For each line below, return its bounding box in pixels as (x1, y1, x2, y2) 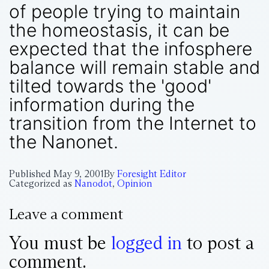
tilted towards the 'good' (9, 74, 211, 97)
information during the (9, 93, 195, 115)
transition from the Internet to (9, 112, 256, 134)
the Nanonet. (9, 130, 118, 153)
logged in (111, 231, 182, 254)
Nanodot (74, 177, 112, 189)
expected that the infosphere (9, 37, 252, 59)
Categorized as (9, 177, 74, 189)
